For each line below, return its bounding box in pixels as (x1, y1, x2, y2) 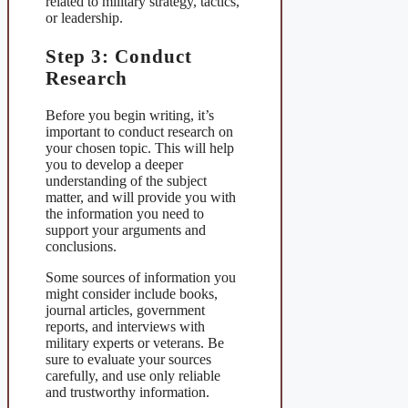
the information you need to (46, 206, 204, 222)
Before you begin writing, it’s (46, 107, 214, 124)
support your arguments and (46, 222, 206, 239)
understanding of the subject (46, 173, 207, 189)
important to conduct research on (46, 124, 233, 140)
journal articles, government (46, 302, 205, 319)
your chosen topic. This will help (46, 140, 234, 157)
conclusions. (46, 239, 117, 255)
